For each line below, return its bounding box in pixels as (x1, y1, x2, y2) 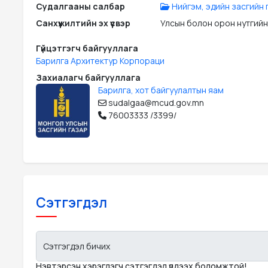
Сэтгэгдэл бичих (42, 240, 110, 252)
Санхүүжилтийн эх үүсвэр (36, 17, 130, 29)
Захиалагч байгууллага (36, 72, 141, 84)
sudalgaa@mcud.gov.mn (106, 97, 204, 109)
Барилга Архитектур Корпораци (36, 55, 165, 67)
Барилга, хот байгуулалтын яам (98, 84, 224, 96)
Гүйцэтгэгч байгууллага (36, 42, 138, 54)
